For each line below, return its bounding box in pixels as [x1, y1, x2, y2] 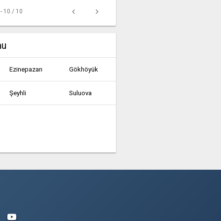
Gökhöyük [69, 66, 99, 73]
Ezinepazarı [9, 66, 43, 73]
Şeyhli [9, 89, 27, 97]
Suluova [69, 89, 92, 97]
